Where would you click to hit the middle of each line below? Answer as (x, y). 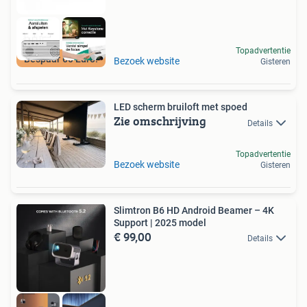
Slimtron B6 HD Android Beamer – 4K (194, 211)
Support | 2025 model (160, 223)
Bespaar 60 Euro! (61, 59)
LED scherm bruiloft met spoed (181, 107)
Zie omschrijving (160, 121)
